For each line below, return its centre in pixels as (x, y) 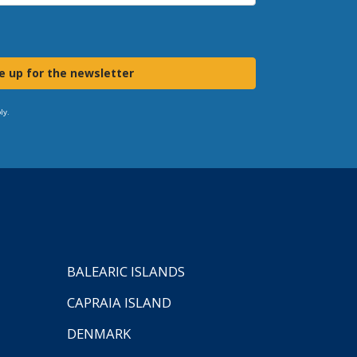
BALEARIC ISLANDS (126, 271)
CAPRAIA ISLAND (119, 302)
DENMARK (98, 333)
